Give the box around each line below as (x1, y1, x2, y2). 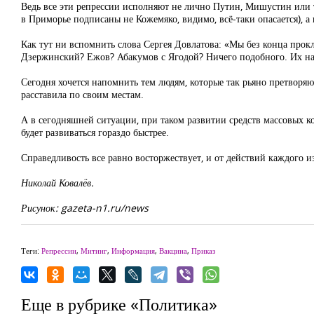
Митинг (81, 245, 107, 256)
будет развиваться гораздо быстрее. (21, 125, 169, 139)
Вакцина (159, 245, 187, 256)
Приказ (191, 245, 215, 256)
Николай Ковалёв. (21, 176, 94, 189)
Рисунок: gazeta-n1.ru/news (21, 201, 149, 214)
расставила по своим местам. (21, 88, 144, 101)
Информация (111, 245, 155, 256)
